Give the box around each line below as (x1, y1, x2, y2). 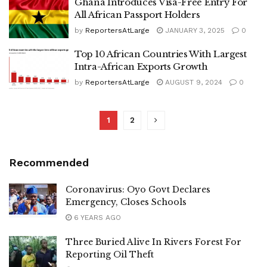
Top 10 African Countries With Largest (74, 48, 247, 60)
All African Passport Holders (74, 9, 200, 20)
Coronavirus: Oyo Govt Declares (66, 184, 210, 195)
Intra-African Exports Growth (74, 60, 208, 72)
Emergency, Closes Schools (66, 197, 187, 207)
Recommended (9, 156, 89, 169)
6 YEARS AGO (72, 213, 121, 222)
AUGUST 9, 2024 (163, 77, 222, 86)
